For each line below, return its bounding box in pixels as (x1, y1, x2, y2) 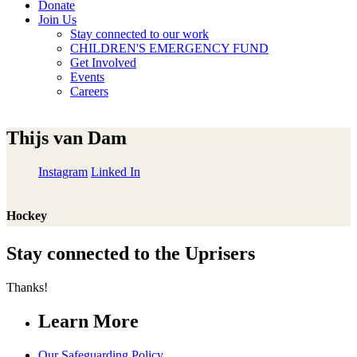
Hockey (6, 209, 47, 223)
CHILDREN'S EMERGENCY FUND (70, 41, 269, 55)
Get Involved (70, 56, 136, 69)
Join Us (38, 13, 76, 26)
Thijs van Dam (6, 127, 127, 148)
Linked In (91, 164, 140, 178)
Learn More (38, 311, 139, 332)
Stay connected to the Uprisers (6, 243, 255, 265)
